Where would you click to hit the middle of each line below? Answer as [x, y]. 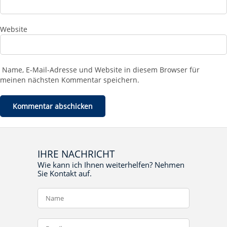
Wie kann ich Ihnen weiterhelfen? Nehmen [111, 165]
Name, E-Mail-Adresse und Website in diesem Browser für [101, 70]
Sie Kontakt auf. [65, 174]
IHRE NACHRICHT [76, 154]
